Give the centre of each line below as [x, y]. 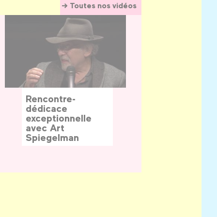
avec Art [45, 128]
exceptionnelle [59, 118]
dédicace [46, 108]
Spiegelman [52, 137]
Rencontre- [51, 99]
